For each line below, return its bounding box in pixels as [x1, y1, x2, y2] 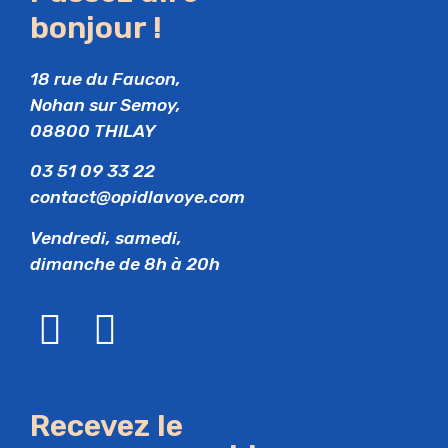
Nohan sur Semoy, [30, 94, 181, 115]
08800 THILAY [30, 120, 156, 141]
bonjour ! [30, 9, 162, 46]
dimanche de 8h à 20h [30, 253, 220, 274]
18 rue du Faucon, [30, 68, 181, 89]
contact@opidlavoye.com [30, 187, 245, 208]
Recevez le [30, 407, 183, 444]
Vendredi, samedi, [30, 227, 182, 248]
